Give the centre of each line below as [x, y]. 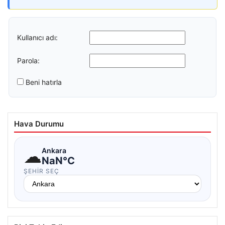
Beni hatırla [44, 82]
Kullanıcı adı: [37, 37]
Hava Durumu [39, 124]
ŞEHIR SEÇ [41, 171]
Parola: [28, 60]
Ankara [54, 150]
